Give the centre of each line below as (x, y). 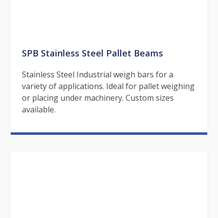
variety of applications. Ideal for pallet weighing (108, 86)
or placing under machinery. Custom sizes (98, 98)
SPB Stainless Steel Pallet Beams (92, 53)
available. (38, 109)
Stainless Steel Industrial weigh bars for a (97, 74)
